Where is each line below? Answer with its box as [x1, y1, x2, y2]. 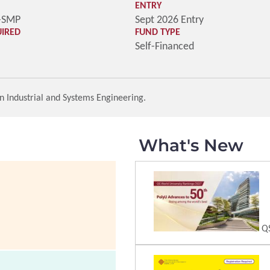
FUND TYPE [135, 26, 180, 37]
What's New [139, 135, 244, 155]
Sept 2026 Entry [135, 13, 204, 26]
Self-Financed [135, 39, 194, 52]
